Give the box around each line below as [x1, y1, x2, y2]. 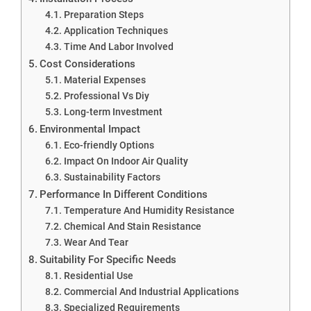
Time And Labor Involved [63, 40, 174, 52]
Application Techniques [63, 24, 168, 36]
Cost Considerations [40, 57, 136, 70]
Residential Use [63, 269, 133, 281]
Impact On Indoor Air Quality [63, 155, 188, 167]
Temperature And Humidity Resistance [63, 204, 235, 216]
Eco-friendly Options [63, 139, 154, 151]
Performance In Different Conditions [40, 187, 208, 201]
